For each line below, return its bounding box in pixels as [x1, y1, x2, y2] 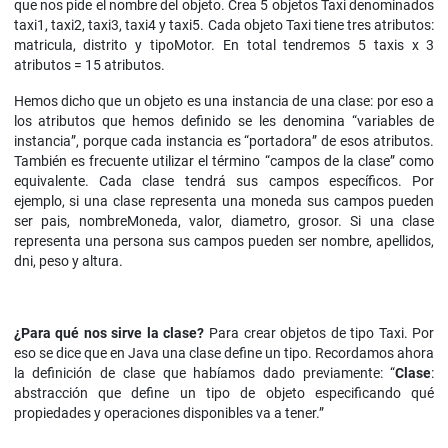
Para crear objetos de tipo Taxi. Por [204, 325, 435, 342]
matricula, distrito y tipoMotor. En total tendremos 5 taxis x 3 [13, 37, 435, 54]
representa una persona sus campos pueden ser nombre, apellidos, [13, 233, 435, 250]
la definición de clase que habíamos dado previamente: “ [13, 365, 396, 382]
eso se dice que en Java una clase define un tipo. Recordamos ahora [13, 345, 435, 362]
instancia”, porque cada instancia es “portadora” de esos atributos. [13, 133, 435, 150]
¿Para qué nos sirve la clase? [13, 325, 205, 342]
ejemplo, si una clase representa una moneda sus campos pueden [13, 193, 435, 210]
